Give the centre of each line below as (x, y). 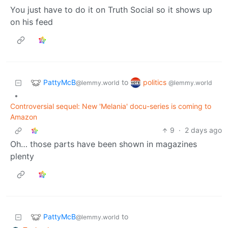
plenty (22, 156)
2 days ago (203, 130)
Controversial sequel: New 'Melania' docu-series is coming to (111, 106)
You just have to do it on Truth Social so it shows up (111, 10)
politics (156, 82)
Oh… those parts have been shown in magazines (104, 144)
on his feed (32, 22)
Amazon (24, 117)
